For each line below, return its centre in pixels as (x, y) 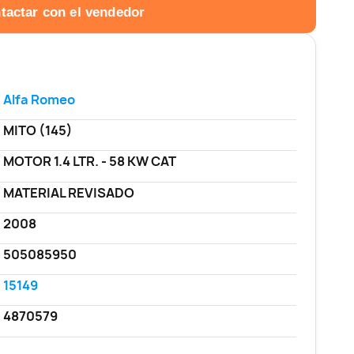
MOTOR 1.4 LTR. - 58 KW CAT (89, 162)
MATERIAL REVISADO (68, 192)
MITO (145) (38, 131)
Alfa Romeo (39, 100)
